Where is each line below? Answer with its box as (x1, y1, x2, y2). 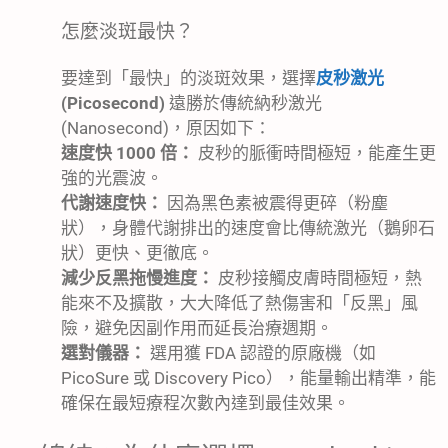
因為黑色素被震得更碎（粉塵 (163, 193, 388, 214)
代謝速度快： (61, 193, 163, 214)
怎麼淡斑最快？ (61, 20, 194, 44)
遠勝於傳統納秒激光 (165, 93, 322, 114)
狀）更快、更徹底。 (61, 243, 214, 264)
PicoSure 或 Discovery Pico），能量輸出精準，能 (61, 368, 436, 389)
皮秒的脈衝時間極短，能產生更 (194, 143, 436, 164)
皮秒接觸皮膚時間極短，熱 (214, 268, 422, 289)
